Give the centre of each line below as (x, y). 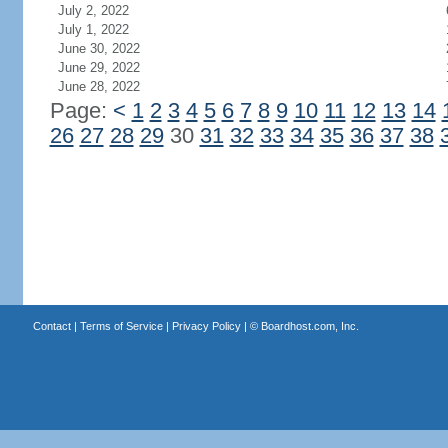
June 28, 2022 (98, 86)
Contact (51, 326)
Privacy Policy (206, 326)
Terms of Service (121, 326)
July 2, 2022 (93, 10)
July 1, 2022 (93, 29)
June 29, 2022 (98, 67)
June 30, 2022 (98, 48)
